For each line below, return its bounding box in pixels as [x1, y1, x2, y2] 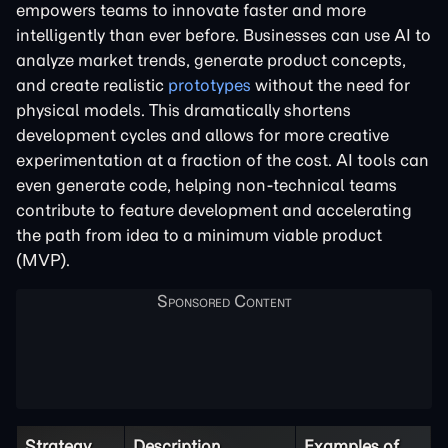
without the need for [251, 75, 410, 95]
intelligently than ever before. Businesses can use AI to [16, 25, 431, 45]
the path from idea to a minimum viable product [16, 225, 382, 245]
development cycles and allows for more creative [16, 125, 389, 145]
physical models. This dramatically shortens [16, 100, 351, 120]
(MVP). [16, 250, 70, 270]
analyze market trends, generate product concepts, [16, 50, 406, 70]
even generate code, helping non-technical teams [16, 175, 397, 195]
